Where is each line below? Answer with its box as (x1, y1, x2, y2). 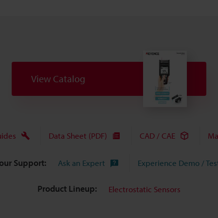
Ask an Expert (57, 158, 105, 168)
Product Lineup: (37, 183, 97, 195)
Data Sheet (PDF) (48, 130, 107, 141)
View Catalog (31, 73, 85, 85)
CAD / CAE (139, 130, 175, 141)
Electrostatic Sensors (109, 183, 181, 194)
